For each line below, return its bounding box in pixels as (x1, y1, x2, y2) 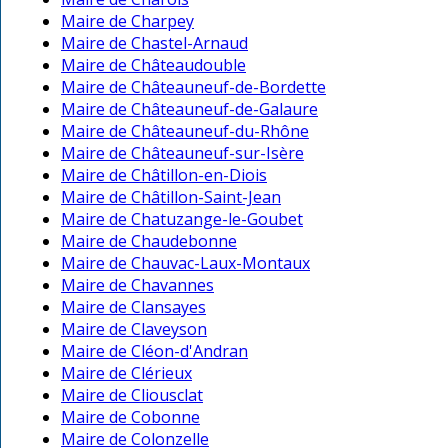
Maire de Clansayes (61, 296, 206, 319)
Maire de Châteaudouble (61, 54, 246, 77)
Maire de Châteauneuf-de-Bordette (61, 76, 326, 99)
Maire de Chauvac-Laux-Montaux (61, 252, 310, 275)
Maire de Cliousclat (61, 384, 203, 407)
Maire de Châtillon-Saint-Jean (61, 186, 281, 209)
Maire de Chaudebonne (61, 230, 237, 253)
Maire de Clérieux (61, 362, 192, 385)
